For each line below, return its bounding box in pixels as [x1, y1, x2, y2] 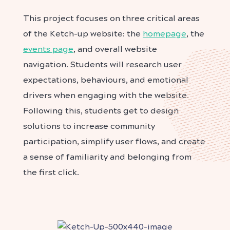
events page [23, 44, 73, 54]
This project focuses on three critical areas [23, 13, 200, 23]
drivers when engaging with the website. [23, 90, 189, 100]
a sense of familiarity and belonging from [23, 151, 191, 162]
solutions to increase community [23, 121, 155, 131]
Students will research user [70, 59, 182, 69]
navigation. [23, 59, 70, 69]
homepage [143, 28, 186, 39]
